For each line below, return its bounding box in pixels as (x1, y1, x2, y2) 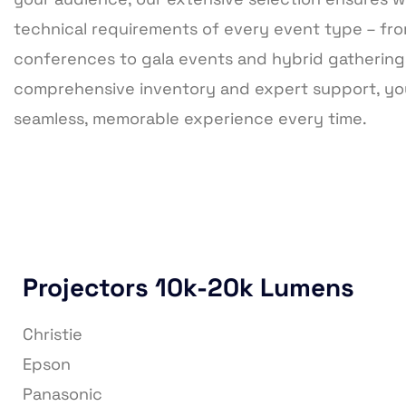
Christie (23, 324, 82, 345)
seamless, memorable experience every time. (14, 108, 367, 130)
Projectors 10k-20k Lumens (23, 271, 354, 304)
